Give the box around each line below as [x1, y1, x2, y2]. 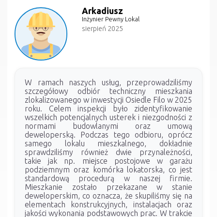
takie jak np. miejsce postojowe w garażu [25, 156, 192, 165]
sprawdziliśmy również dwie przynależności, [25, 147, 192, 156]
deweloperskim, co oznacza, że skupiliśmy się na [25, 191, 192, 200]
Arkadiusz [82, 6, 124, 16]
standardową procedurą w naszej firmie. [25, 173, 192, 183]
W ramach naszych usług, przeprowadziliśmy [25, 77, 192, 87]
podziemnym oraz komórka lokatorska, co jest [25, 165, 192, 174]
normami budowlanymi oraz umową [25, 121, 192, 130]
